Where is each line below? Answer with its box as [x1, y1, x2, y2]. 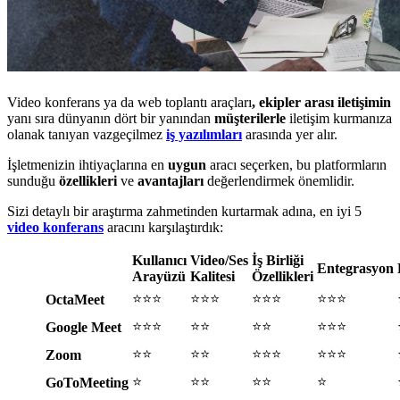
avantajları [137, 173, 207, 189]
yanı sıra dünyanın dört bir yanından [7, 111, 211, 127]
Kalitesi [190, 269, 235, 285]
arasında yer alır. [242, 127, 337, 143]
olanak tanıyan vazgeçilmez [7, 127, 166, 143]
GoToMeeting [46, 375, 129, 391]
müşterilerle [211, 111, 286, 127]
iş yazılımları [166, 127, 242, 143]
